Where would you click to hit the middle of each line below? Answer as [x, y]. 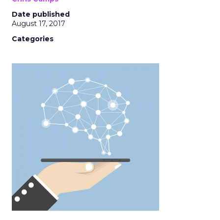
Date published [41, 14]
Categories [33, 39]
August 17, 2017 [39, 24]
